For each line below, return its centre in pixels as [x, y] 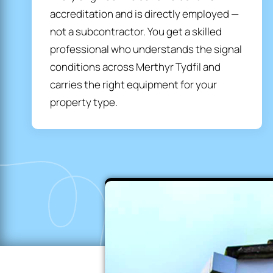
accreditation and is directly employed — [144, 14]
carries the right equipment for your [133, 85]
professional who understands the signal [146, 49]
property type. [84, 102]
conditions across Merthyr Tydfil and [135, 67]
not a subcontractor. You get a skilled [136, 32]
